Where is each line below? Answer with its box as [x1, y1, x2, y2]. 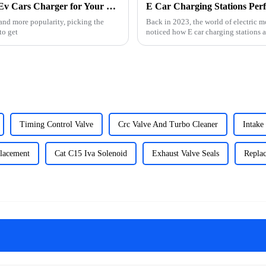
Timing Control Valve [20, 119, 93, 129]
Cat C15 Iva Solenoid [55, 148, 127, 158]
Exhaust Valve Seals [152, 148, 219, 158]
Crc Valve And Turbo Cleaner [118, 119, 218, 129]
